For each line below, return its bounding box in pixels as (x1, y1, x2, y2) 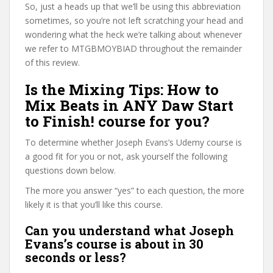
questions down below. (25, 165, 116, 176)
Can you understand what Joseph (25, 222, 234, 238)
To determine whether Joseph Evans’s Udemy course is (25, 136, 242, 148)
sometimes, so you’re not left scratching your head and (25, 15, 243, 26)
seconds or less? (25, 249, 126, 265)
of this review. (25, 57, 80, 68)
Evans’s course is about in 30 (25, 236, 204, 252)
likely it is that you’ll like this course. (25, 199, 163, 210)
